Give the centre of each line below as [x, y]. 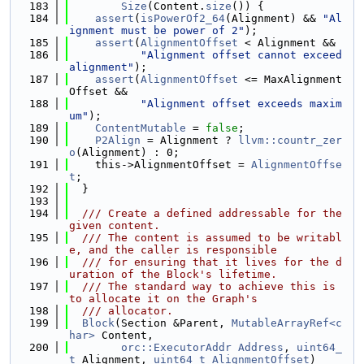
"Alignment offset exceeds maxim [241, 104]
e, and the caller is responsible [173, 250]
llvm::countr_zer [290, 140]
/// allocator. [121, 311]
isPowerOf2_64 [183, 18]
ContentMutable [141, 128]
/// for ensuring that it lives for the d [206, 262]
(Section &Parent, [173, 323]
